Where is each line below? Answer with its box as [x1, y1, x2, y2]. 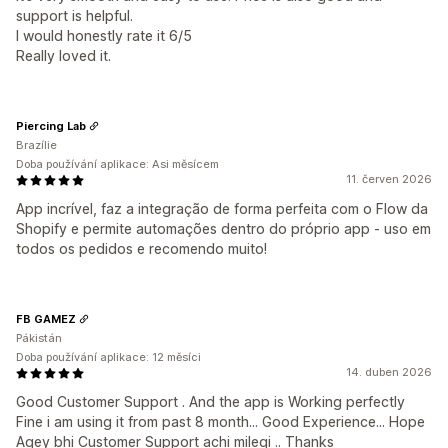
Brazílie [16, 138, 57, 152]
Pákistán [16, 331, 62, 345]
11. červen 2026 [346, 172, 432, 186]
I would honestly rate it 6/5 [16, 27, 192, 44]
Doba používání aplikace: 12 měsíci [16, 350, 201, 364]
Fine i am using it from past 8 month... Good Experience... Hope [16, 413, 425, 430]
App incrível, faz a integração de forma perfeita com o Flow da [16, 200, 428, 217]
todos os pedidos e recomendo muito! [16, 240, 267, 257]
